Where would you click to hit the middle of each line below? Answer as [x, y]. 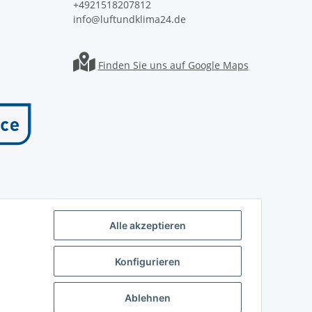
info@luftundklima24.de [129, 19]
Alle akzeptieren [148, 226]
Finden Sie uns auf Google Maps [173, 65]
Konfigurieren [148, 261]
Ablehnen [148, 297]
